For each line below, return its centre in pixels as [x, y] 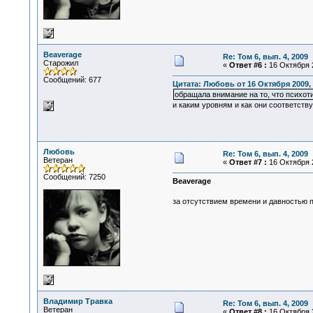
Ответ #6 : [248, 65]
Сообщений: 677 [72, 80]
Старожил [60, 63]
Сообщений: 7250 [74, 177]
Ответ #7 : [248, 162]
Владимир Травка [78, 301]
